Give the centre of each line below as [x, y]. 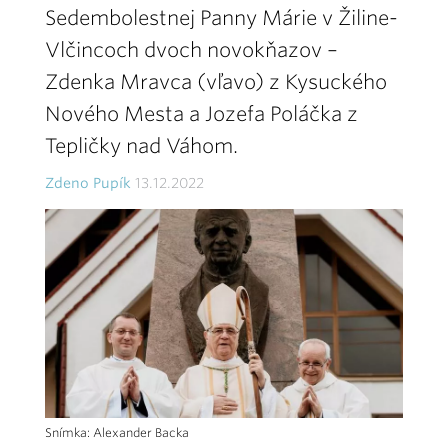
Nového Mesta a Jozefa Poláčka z [201, 114]
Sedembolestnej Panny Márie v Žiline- [221, 18]
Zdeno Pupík [88, 183]
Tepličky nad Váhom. [141, 146]
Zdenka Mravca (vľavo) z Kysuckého [216, 82]
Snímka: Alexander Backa [117, 432]
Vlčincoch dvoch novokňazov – [191, 50]
